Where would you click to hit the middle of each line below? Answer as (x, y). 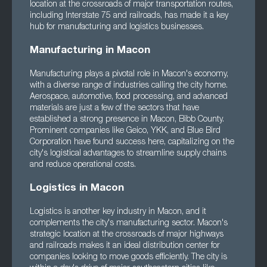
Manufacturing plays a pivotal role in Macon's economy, (129, 74)
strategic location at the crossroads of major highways (127, 235)
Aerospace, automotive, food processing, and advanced (129, 97)
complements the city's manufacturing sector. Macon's (129, 223)
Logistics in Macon (77, 189)
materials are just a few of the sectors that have (114, 108)
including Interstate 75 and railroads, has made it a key (129, 16)
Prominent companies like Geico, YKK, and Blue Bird (125, 131)
